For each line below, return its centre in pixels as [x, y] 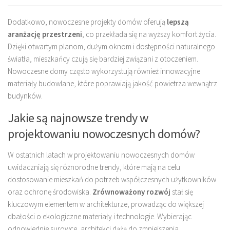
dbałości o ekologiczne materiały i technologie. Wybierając [100, 216]
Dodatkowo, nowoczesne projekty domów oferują [87, 22]
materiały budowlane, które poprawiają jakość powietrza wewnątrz [112, 83]
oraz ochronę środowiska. [50, 191]
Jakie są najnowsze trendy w [78, 118]
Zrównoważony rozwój [131, 191]
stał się [182, 191]
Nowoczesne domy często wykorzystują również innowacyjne [104, 71]
